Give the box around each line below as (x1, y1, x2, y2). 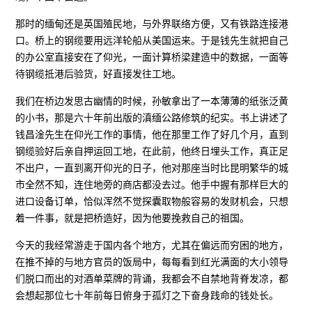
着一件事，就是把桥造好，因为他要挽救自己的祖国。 (15, 212, 250, 224)
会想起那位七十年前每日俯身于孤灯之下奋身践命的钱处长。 (15, 289, 279, 301)
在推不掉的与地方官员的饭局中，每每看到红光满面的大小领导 (15, 256, 289, 267)
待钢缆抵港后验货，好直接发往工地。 (15, 68, 182, 79)
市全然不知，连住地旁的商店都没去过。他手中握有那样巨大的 (15, 178, 289, 190)
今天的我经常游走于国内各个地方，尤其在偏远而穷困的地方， (15, 239, 289, 251)
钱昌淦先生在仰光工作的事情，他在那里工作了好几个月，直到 (15, 128, 289, 140)
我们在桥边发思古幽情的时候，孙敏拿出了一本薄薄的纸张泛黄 (15, 95, 289, 107)
